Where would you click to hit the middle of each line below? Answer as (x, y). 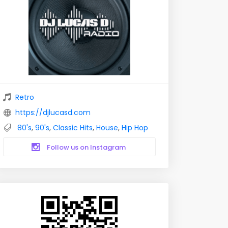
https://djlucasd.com (53, 112)
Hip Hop (135, 128)
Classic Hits (73, 128)
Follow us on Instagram (85, 147)
